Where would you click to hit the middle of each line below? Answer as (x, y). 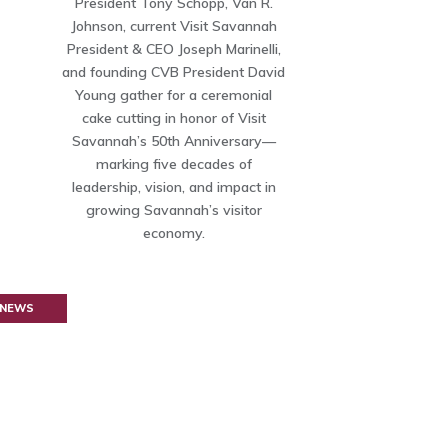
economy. (173, 233)
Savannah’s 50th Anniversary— (173, 141)
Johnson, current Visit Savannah (173, 26)
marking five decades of (173, 164)
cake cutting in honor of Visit (173, 118)
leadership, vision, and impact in (173, 187)
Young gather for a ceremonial (174, 95)
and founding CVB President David (174, 72)
